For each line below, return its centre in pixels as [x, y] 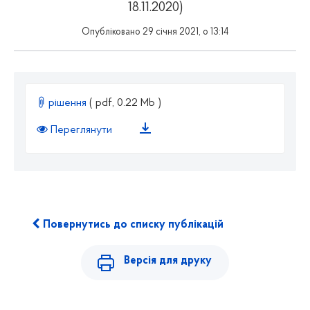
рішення [67, 103]
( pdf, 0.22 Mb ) [125, 103]
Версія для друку [168, 261]
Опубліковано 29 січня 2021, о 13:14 [155, 32]
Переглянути [81, 130]
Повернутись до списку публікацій [131, 225]
